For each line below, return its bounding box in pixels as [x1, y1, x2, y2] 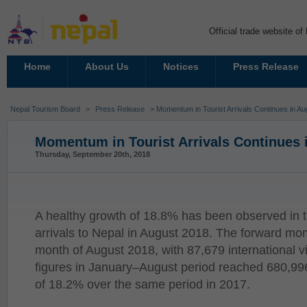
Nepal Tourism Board [10, 105, 80, 113]
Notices [162, 61, 199, 72]
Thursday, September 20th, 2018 [35, 150, 150, 158]
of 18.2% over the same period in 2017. [35, 277, 250, 291]
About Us [84, 61, 129, 72]
